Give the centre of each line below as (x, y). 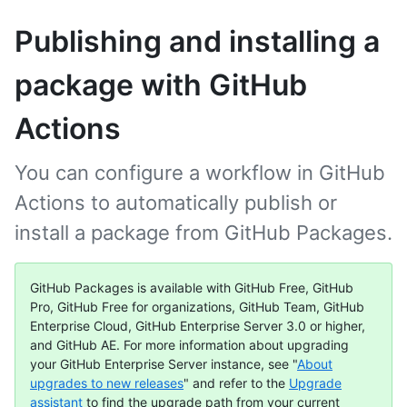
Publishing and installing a (197, 41)
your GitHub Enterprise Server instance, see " (164, 364)
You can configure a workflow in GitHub (200, 173)
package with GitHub (161, 85)
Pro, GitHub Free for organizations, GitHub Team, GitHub (197, 307)
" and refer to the (236, 383)
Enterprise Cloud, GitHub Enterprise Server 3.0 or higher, (198, 326)
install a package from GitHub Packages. (203, 233)
